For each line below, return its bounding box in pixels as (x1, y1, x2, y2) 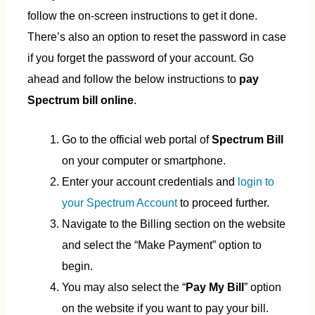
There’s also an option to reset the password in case (27, 30, 286, 43)
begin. (62, 259, 94, 273)
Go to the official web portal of (62, 133, 212, 146)
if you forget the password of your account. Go (27, 51, 254, 64)
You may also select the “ (62, 281, 186, 294)
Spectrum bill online (27, 94, 134, 106)
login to (238, 175, 275, 188)
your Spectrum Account (62, 196, 178, 210)
